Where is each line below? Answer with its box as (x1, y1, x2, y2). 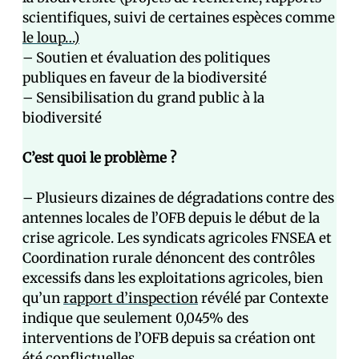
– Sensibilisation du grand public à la (22, 89, 264, 107)
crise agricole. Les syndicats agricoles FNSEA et (22, 229, 332, 247)
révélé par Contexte (198, 289, 329, 307)
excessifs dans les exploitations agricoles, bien (22, 269, 323, 287)
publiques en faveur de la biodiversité (22, 69, 267, 87)
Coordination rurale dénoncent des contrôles (22, 249, 315, 267)
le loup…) (22, 29, 79, 46)
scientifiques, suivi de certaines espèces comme (22, 9, 335, 26)
